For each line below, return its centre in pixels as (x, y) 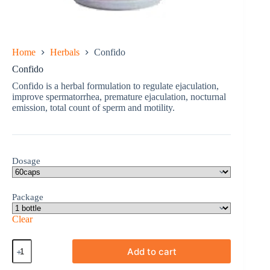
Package (28, 197)
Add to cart (152, 251)
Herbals (65, 52)
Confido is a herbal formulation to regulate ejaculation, (115, 86)
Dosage (26, 161)
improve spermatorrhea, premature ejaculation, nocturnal (119, 97)
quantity (27, 254)
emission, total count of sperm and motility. (93, 108)
